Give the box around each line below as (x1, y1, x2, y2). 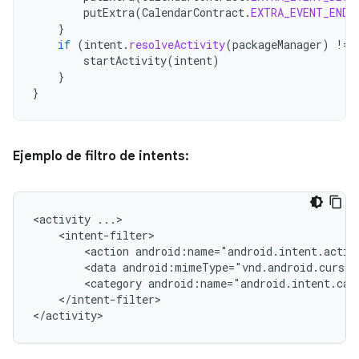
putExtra (83, 5, 135, 20)
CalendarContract (142, 5, 244, 20)
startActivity (83, 53, 167, 68)
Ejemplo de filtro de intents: (13, 148, 189, 164)
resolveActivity (129, 37, 225, 52)
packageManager (232, 37, 322, 52)
